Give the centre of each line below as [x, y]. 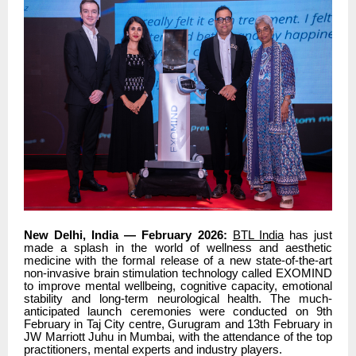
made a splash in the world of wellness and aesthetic [178, 248]
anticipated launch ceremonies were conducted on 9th [178, 311]
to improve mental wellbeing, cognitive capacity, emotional [178, 286]
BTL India [258, 235]
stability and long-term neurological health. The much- [178, 298]
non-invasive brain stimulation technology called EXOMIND [178, 273]
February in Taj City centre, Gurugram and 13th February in [178, 324]
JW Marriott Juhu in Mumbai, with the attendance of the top [178, 337]
